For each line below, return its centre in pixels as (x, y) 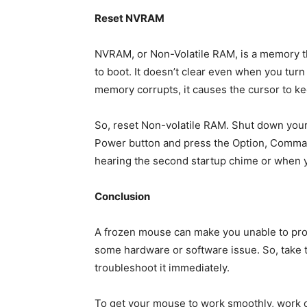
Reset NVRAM (130, 19)
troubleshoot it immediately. (162, 268)
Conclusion (122, 197)
